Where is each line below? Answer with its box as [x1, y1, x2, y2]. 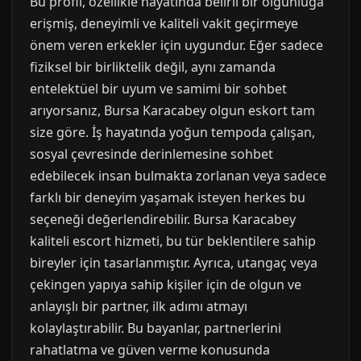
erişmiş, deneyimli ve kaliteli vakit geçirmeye [30, 15, 298, 32]
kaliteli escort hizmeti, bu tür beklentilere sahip [30, 232, 316, 250]
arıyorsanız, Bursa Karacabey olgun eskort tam [30, 102, 315, 119]
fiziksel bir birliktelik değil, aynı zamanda [30, 58, 276, 76]
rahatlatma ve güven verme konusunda [30, 341, 270, 359]
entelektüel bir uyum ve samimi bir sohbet [30, 80, 287, 98]
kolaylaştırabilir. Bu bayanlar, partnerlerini [30, 319, 281, 337]
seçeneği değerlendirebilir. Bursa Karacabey [30, 210, 296, 228]
